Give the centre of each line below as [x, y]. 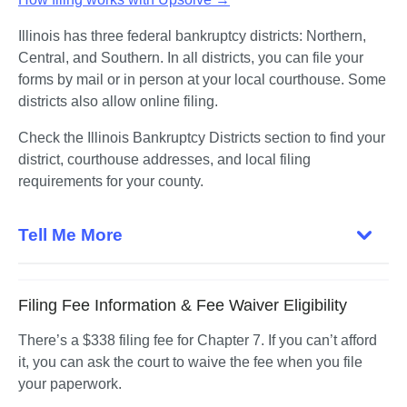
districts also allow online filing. [118, 102]
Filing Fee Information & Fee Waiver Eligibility [183, 305]
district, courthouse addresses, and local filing [164, 160]
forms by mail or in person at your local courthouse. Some [202, 80]
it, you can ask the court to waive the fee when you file [190, 362]
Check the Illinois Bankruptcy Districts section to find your [202, 138]
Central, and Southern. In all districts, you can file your [191, 58]
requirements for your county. [113, 182]
